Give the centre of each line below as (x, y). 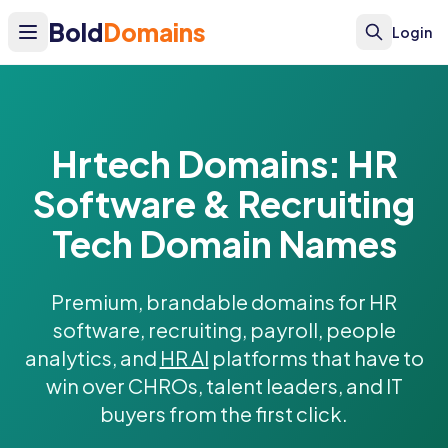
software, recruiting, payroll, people (224, 329)
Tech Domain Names (224, 243)
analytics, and (92, 357)
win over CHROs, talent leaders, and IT (224, 385)
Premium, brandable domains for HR (224, 301)
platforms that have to (316, 357)
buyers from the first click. (224, 413)
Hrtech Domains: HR (224, 163)
